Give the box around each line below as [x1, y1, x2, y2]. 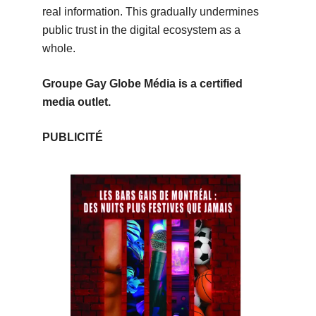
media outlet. [42, 95, 111, 108]
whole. [42, 42, 75, 54]
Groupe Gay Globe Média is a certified [42, 77, 243, 90]
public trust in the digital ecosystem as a [42, 23, 241, 36]
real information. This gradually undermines [42, 5, 259, 18]
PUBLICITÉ [42, 130, 103, 143]
